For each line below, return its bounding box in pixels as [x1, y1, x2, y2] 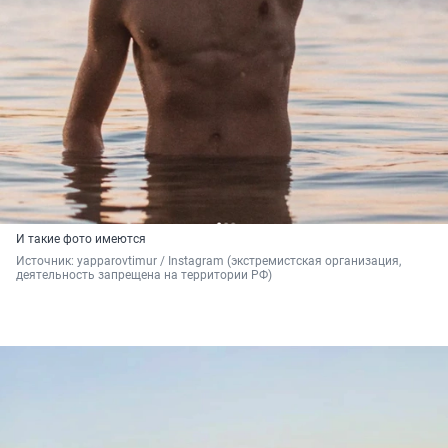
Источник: [16, 253, 77, 268]
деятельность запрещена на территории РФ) [16, 267, 272, 282]
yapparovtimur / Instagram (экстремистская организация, [77, 253, 401, 268]
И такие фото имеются [16, 231, 146, 246]
